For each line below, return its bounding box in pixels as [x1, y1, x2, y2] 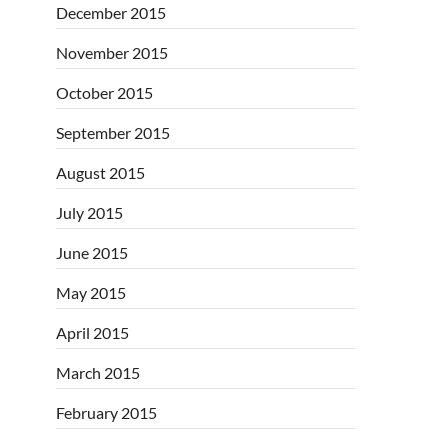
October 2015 [56, 82, 153, 102]
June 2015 [56, 242, 128, 262]
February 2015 [56, 402, 157, 422]
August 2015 [56, 162, 145, 182]
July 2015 [56, 202, 123, 222]
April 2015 [56, 322, 129, 342]
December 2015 [56, 2, 166, 22]
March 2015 [56, 362, 140, 382]
